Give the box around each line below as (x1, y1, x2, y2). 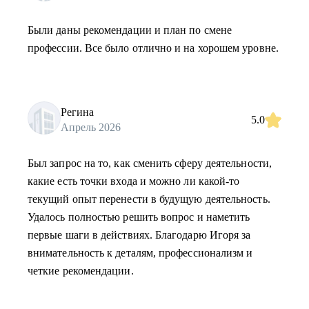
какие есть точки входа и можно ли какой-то (28, 175, 240, 187)
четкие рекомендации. (28, 265, 134, 277)
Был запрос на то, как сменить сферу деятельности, (28, 157, 272, 169)
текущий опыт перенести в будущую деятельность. (28, 193, 270, 205)
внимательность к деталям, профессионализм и (28, 247, 253, 259)
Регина (61, 106, 94, 118)
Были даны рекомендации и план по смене (28, 24, 232, 36)
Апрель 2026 (61, 121, 121, 133)
